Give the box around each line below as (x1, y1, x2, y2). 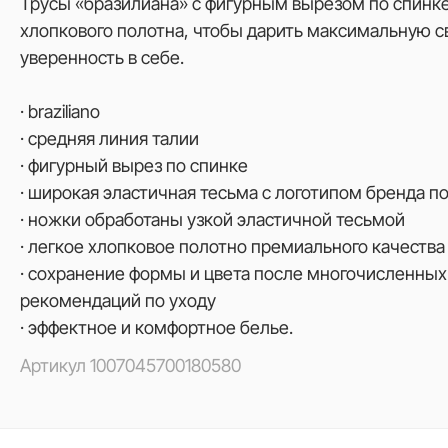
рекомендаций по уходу (20, 290, 216, 311)
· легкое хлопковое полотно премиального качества (20, 236, 445, 257)
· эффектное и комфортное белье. (20, 317, 293, 338)
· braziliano (20, 101, 100, 122)
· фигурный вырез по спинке (20, 155, 248, 176)
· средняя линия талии (20, 128, 199, 149)
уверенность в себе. (20, 47, 184, 68)
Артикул (20, 355, 90, 376)
